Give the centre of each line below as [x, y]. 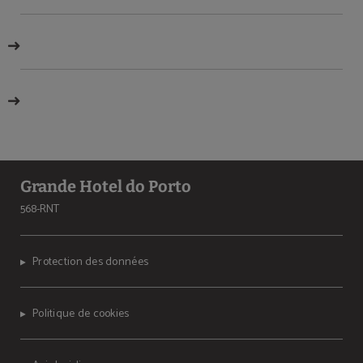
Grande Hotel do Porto [106, 186]
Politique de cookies [81, 314]
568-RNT [40, 209]
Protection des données [91, 262]
